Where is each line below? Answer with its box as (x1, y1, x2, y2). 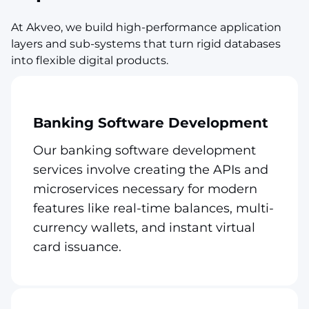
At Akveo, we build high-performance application (11, 20, 281, 34)
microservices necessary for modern (33, 181, 257, 197)
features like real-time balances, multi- (33, 200, 274, 216)
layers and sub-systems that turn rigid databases (11, 37, 281, 50)
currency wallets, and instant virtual (33, 219, 255, 235)
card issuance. (33, 239, 121, 255)
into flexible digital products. (11, 53, 168, 67)
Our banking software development (33, 142, 256, 158)
